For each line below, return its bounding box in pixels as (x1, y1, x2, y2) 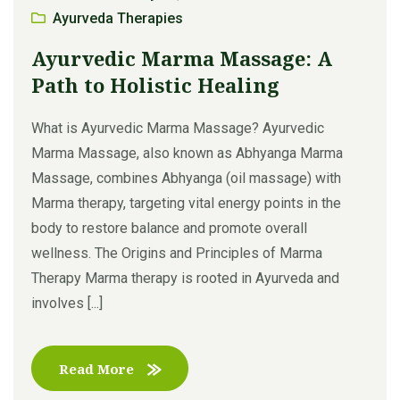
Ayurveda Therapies (53, 9, 183, 27)
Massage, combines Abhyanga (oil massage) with (31, 169, 341, 187)
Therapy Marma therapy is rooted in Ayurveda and (31, 269, 339, 287)
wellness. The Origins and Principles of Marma (31, 244, 322, 262)
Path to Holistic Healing (31, 71, 279, 98)
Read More (59, 359, 134, 378)
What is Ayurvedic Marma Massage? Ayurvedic (31, 119, 324, 137)
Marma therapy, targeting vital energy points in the (31, 194, 341, 212)
